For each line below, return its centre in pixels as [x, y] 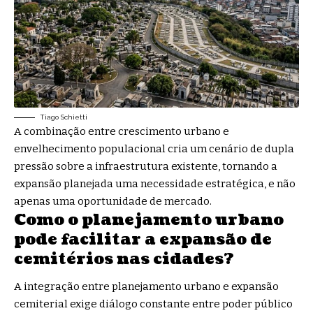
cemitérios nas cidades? [128, 259]
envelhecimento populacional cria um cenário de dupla [154, 148]
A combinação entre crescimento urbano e [122, 131]
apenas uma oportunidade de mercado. [113, 201]
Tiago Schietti [64, 117]
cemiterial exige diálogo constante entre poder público [153, 304]
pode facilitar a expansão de [143, 239]
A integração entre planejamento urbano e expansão [146, 287]
